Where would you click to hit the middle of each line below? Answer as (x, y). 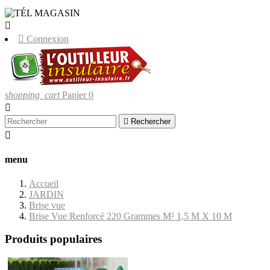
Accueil (44, 183)
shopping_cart (32, 95)
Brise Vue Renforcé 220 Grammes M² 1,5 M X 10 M (130, 216)
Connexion (48, 39)
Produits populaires (53, 239)
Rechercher (151, 121)
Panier (74, 95)
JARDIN (46, 194)
